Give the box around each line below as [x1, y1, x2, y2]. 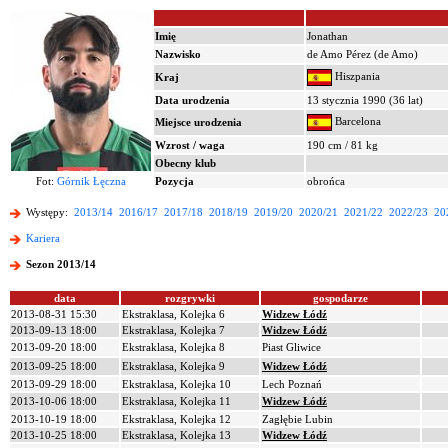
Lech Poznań [262, 378, 322, 390]
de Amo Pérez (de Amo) [307, 48, 418, 60]
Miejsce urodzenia [155, 116, 242, 128]
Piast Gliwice [262, 341, 321, 353]
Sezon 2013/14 [26, 258, 96, 271]
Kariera [26, 232, 60, 245]
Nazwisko [155, 48, 201, 60]
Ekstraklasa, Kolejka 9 [122, 360, 225, 372]
